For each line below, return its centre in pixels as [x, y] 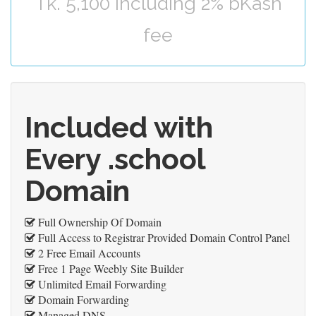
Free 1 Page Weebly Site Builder [109, 268]
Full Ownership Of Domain [98, 222]
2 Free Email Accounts [88, 253]
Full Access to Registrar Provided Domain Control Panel [163, 237]
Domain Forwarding [82, 299]
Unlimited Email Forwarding [101, 284]
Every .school [115, 159]
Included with [119, 127]
